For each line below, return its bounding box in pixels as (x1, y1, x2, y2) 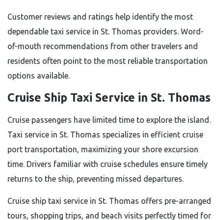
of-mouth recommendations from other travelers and (7, 42, 198, 51)
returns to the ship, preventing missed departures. (7, 174, 184, 183)
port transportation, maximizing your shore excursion (7, 145, 198, 154)
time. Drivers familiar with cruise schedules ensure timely (7, 160, 208, 168)
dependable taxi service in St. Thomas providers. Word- (7, 27, 204, 36)
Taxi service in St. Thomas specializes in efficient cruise (7, 130, 203, 139)
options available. (7, 71, 70, 80)
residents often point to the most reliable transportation (7, 56, 208, 65)
